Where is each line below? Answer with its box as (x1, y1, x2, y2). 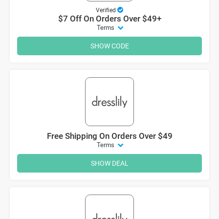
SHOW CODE (90, 41, 129, 50)
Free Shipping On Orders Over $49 (46, 131, 173, 141)
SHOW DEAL (90, 158, 129, 168)
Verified (96, 5, 116, 14)
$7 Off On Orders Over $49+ (58, 13, 161, 23)
